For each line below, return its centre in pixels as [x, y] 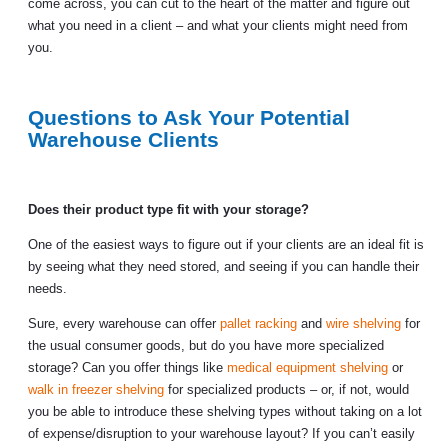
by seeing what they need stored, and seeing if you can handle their [223, 266]
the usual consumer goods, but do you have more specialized [206, 345]
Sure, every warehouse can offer [124, 323]
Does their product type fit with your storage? [168, 209]
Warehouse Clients [123, 139]
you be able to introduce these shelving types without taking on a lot [225, 411]
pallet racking [258, 323]
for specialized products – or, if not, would [286, 389]
